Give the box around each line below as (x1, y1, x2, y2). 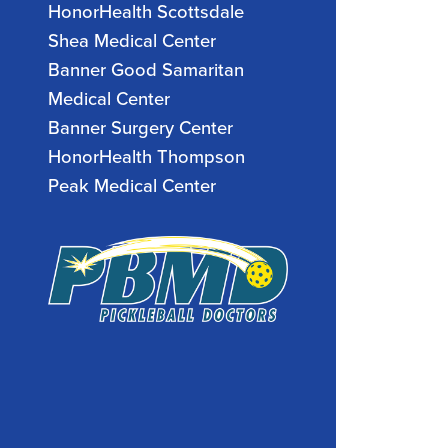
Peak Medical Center (48, 172, 216, 198)
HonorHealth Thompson (48, 143, 245, 169)
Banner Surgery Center (48, 114, 233, 140)
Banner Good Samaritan (48, 56, 244, 82)
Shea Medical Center (48, 27, 216, 53)
